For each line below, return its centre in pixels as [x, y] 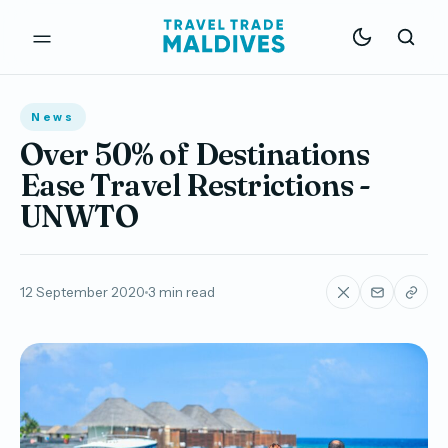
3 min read [181, 292]
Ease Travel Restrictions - [195, 185]
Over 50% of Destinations [195, 154]
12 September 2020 [82, 292]
